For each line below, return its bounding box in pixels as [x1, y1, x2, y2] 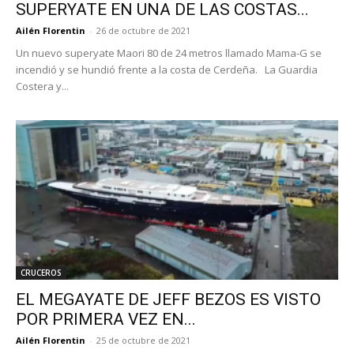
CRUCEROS [21, 266, 62, 278]
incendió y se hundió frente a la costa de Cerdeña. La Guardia [16, 62, 318, 77]
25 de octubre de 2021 [96, 333, 190, 346]
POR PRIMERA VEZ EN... [16, 309, 196, 329]
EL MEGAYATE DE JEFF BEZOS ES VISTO [16, 289, 321, 309]
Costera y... [16, 79, 69, 94]
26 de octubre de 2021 [96, 24, 190, 37]
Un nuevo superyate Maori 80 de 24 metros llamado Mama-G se [16, 46, 322, 61]
